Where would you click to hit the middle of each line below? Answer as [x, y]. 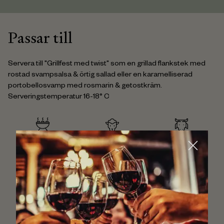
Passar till [40, 38]
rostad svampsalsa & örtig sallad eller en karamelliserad [100, 75]
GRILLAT [42, 140]
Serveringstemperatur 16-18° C [59, 97]
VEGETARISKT [181, 179]
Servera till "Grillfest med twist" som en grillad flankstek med [107, 64]
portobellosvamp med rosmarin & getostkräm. [85, 86]
